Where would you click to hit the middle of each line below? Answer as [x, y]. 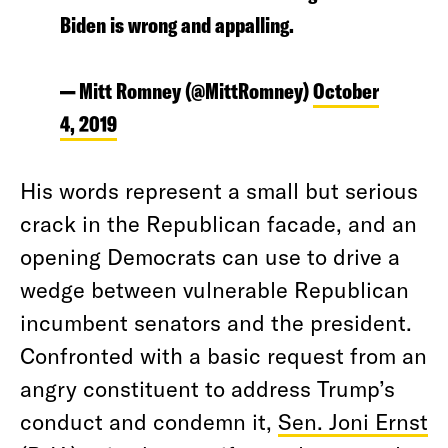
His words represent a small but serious [219, 190]
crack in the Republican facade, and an [218, 223]
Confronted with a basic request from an [223, 355]
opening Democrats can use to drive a [210, 256]
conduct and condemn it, [149, 421]
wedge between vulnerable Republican [214, 289]
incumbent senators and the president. [216, 322]
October [346, 91]
